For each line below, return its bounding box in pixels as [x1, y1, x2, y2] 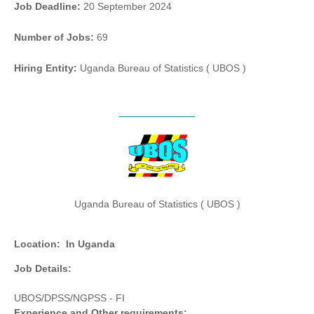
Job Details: [14, 263, 71, 275]
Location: [14, 238, 60, 250]
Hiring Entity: [14, 62, 77, 74]
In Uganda [66, 238, 115, 250]
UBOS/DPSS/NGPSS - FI [14, 292, 125, 304]
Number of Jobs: [14, 32, 94, 43]
